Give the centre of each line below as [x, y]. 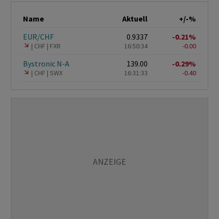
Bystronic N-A [46, 64]
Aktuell [135, 19]
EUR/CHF [38, 37]
